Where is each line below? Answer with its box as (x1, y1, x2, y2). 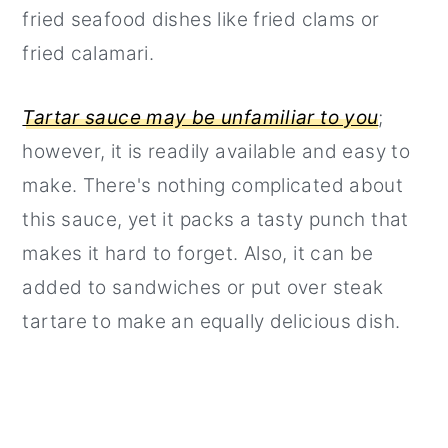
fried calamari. (22, 41, 160, 65)
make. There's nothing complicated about (22, 173, 404, 197)
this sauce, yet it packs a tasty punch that (22, 207, 409, 231)
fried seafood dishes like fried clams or (22, 7, 380, 31)
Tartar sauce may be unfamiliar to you (22, 105, 379, 129)
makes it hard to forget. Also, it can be (22, 241, 374, 265)
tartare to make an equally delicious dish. (22, 309, 406, 333)
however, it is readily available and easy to (22, 139, 411, 163)
